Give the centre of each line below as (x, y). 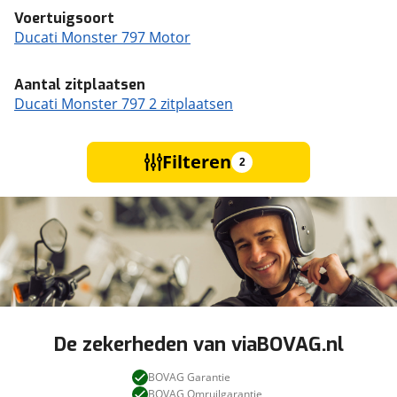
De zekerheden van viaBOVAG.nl (198, 345)
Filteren (197, 162)
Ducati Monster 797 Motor (102, 37)
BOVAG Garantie (189, 378)
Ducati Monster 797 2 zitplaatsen (124, 104)
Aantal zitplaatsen (80, 85)
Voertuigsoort (64, 18)
